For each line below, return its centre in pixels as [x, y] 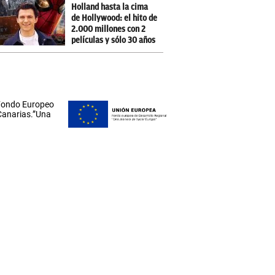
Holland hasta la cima [110, 7]
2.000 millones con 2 [109, 29]
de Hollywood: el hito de [114, 18]
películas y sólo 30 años [114, 40]
